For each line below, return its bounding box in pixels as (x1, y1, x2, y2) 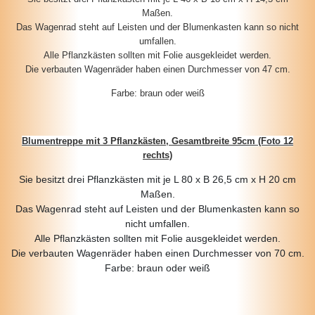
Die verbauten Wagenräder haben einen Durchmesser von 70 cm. (11, 247, 304, 259)
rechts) (143, 150, 172, 161)
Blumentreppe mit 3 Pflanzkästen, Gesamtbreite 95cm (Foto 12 (22, 136, 293, 147)
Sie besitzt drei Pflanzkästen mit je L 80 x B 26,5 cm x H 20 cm (19, 174, 296, 186)
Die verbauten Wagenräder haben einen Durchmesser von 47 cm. (25, 64, 290, 75)
